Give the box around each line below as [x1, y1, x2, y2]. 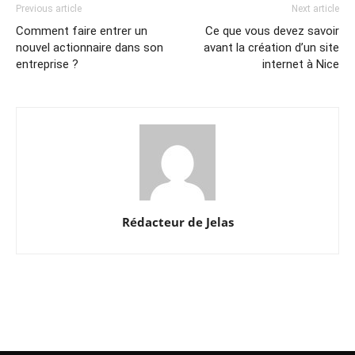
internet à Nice [262, 56, 339, 71]
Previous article [16, 2, 82, 14]
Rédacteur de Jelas [121, 213, 234, 230]
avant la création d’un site [204, 40, 339, 55]
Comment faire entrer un [16, 23, 147, 38]
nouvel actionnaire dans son [16, 40, 163, 55]
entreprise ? [16, 56, 78, 71]
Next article [292, 2, 339, 14]
